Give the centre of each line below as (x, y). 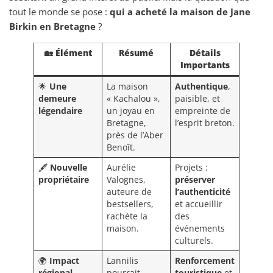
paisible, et (197, 99)
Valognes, (126, 180)
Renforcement (204, 261)
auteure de (129, 192)
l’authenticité (202, 192)
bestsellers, (130, 204)
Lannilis (122, 261)
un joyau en (130, 111)
